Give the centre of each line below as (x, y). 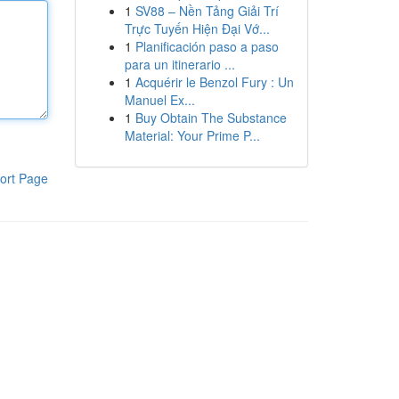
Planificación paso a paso (207, 46)
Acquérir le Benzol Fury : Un (214, 82)
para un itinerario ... (179, 64)
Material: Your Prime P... (192, 135)
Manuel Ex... (159, 100)
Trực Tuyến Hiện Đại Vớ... (197, 28)
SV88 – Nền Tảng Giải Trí (207, 11)
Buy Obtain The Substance (211, 118)
